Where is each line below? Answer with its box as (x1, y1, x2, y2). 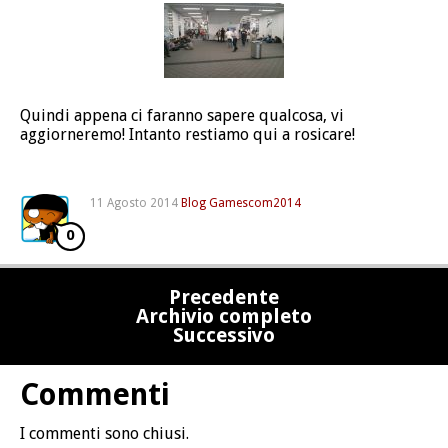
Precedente (169, 285, 279, 309)
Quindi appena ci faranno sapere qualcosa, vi (20, 106, 344, 125)
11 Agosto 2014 (90, 196, 178, 210)
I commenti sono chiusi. (20, 424, 189, 443)
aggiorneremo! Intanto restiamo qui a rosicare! (20, 125, 355, 144)
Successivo (173, 323, 275, 347)
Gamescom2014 (209, 196, 301, 210)
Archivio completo (136, 304, 312, 328)
